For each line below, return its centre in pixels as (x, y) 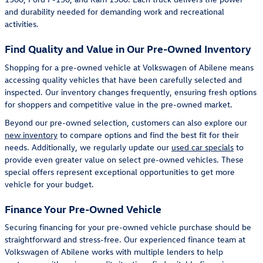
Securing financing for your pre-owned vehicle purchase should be (128, 227)
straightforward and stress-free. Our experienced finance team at (125, 240)
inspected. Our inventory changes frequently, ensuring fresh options (131, 92)
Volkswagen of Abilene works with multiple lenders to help (114, 252)
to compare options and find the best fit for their (148, 134)
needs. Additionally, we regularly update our (88, 147)
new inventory (31, 134)
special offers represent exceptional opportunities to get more (120, 171)
